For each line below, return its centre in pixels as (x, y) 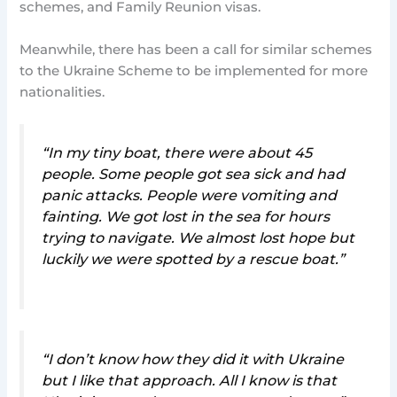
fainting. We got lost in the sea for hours (186, 216)
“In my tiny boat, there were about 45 (177, 152)
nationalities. (64, 92)
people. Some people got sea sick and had (194, 173)
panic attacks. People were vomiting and (190, 195)
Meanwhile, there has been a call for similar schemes (196, 49)
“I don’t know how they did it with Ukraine (193, 359)
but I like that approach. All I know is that (190, 381)
